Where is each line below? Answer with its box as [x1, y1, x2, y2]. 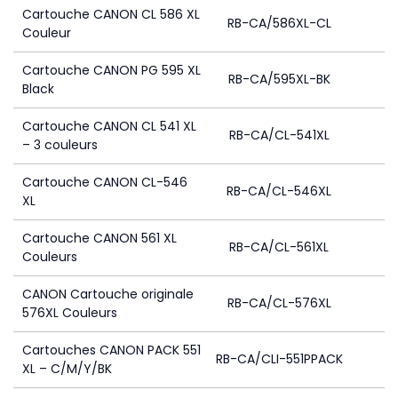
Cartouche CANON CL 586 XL [22, 5, 200, 23]
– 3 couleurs [22, 136, 98, 154]
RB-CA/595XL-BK [227, 70, 330, 88]
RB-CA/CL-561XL [229, 238, 329, 256]
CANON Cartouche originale [22, 285, 194, 303]
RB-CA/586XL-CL [227, 14, 331, 32]
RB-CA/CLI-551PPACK [215, 350, 343, 368]
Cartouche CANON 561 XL [22, 229, 177, 247]
